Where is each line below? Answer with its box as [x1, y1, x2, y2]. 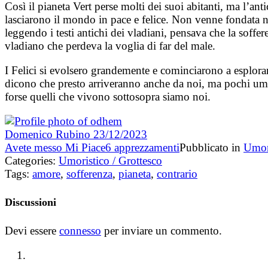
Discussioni [5, 196, 56, 209]
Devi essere [5, 224, 59, 237]
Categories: [5, 154, 59, 167]
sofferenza [66, 167, 112, 181]
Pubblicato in [179, 141, 243, 154]
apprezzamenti [111, 141, 179, 154]
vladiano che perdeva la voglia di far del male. [5, 39, 215, 53]
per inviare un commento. [101, 224, 222, 237]
